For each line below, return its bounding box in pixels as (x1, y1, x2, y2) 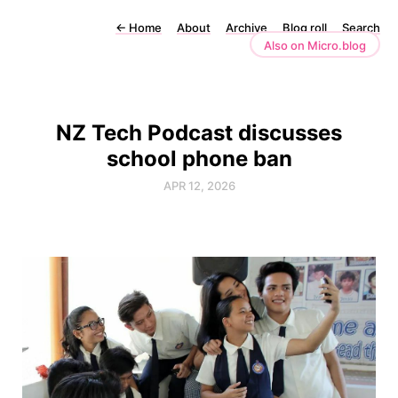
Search (342, 20, 380, 35)
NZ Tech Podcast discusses (56, 120, 342, 146)
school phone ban (106, 146, 292, 171)
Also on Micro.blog (264, 38, 366, 52)
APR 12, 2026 (163, 179, 235, 193)
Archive (226, 20, 267, 35)
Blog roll (283, 20, 327, 35)
